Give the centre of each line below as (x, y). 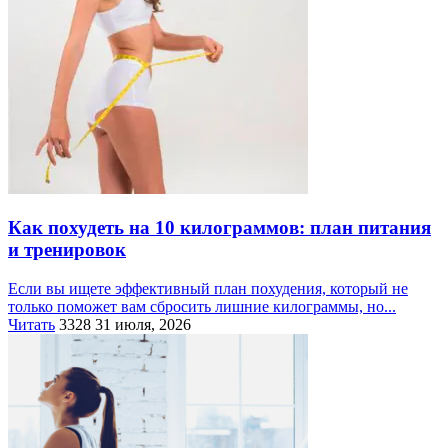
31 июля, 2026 (143, 324)
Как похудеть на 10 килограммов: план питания (219, 227)
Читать (31, 324)
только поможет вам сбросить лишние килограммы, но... (202, 306)
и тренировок (67, 249)
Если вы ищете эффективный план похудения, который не (208, 288)
